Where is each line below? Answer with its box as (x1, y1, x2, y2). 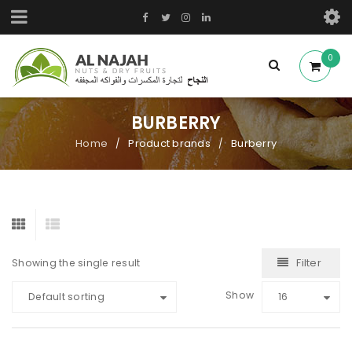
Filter (296, 255, 321, 270)
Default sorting (28, 290, 104, 303)
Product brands (128, 136, 211, 151)
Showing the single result (12, 256, 141, 269)
